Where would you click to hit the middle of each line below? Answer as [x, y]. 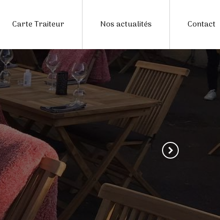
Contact [201, 25]
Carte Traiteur [38, 25]
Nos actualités [126, 25]
